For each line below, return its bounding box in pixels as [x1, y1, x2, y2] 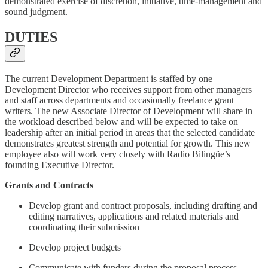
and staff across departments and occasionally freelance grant [5, 95, 234, 105]
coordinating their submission [29, 221, 139, 232]
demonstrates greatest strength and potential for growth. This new [5, 138, 251, 148]
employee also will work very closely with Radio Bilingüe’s [5, 148, 230, 159]
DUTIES [5, 29, 57, 45]
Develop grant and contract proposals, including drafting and [29, 200, 257, 211]
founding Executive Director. [5, 159, 114, 170]
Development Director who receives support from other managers [5, 84, 252, 95]
